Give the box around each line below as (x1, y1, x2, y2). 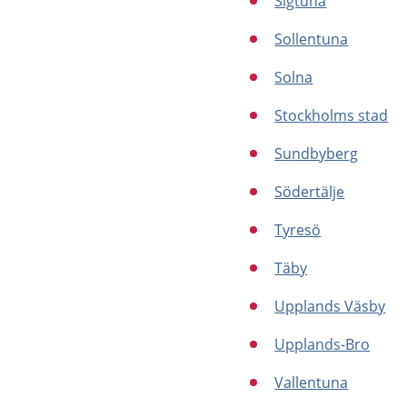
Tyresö (274, 220, 322, 240)
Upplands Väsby (274, 296, 386, 316)
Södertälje (274, 182, 345, 202)
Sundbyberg (274, 144, 359, 164)
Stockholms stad (274, 105, 389, 125)
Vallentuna (274, 372, 349, 392)
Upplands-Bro (274, 334, 371, 354)
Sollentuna (274, 29, 349, 49)
